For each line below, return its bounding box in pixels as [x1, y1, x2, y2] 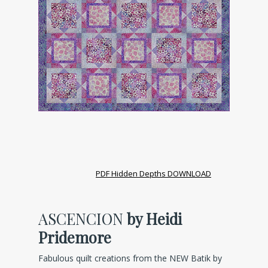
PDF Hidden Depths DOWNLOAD [96, 168, 211, 179]
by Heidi [123, 208, 182, 229]
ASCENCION [38, 208, 123, 229]
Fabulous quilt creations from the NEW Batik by [38, 252, 222, 264]
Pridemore [38, 227, 111, 247]
